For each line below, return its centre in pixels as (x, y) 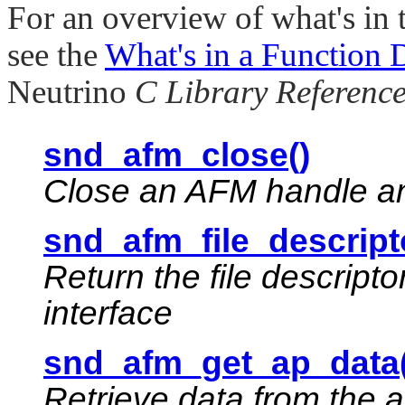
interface (108, 314)
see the (56, 55)
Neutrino (67, 92)
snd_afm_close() (177, 155)
